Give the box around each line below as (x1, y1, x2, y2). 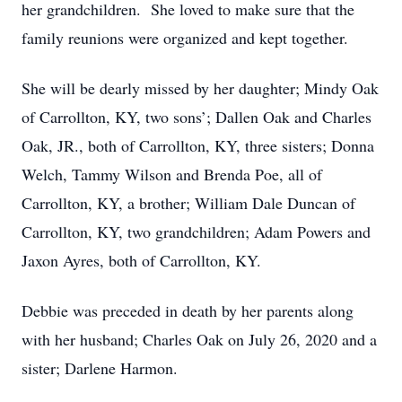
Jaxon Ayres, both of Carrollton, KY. (22, 249, 261, 271)
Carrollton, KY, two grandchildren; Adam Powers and (22, 221, 371, 242)
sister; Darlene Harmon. (22, 357, 178, 379)
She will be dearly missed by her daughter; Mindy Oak (22, 77, 379, 99)
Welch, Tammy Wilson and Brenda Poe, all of (22, 163, 322, 185)
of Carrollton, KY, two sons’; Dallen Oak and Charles (22, 106, 371, 127)
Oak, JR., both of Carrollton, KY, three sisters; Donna (22, 135, 374, 156)
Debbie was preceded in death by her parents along (22, 300, 354, 321)
